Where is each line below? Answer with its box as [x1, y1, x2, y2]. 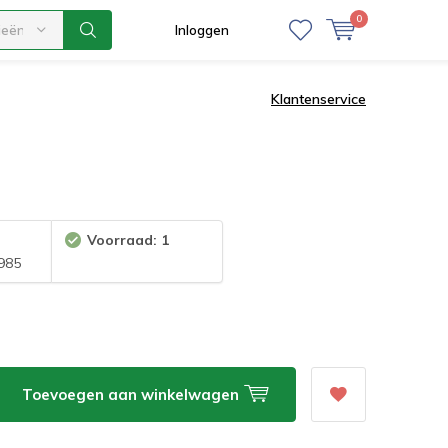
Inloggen [175, 22, 229, 38]
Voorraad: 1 [87, 230, 170, 249]
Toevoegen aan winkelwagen [22, 384, 244, 404]
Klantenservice [271, 89, 366, 108]
